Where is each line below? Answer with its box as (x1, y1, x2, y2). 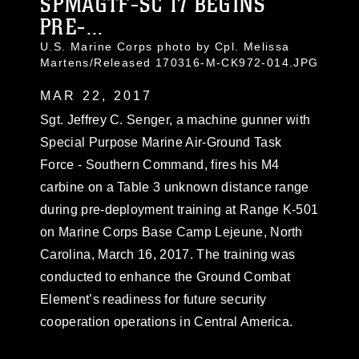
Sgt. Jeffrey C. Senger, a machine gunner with (40, 113, 311, 127)
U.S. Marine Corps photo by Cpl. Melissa (40, 40, 290, 53)
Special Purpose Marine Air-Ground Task (40, 135, 282, 149)
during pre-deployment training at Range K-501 (40, 203, 319, 216)
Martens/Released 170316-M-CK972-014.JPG (40, 56, 319, 69)
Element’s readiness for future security (40, 292, 267, 306)
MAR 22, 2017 (40, 89, 153, 103)
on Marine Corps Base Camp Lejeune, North (40, 225, 303, 239)
